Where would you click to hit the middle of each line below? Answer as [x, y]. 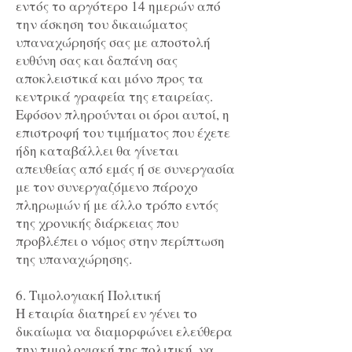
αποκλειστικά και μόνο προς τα [110, 79]
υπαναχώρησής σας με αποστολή [113, 42]
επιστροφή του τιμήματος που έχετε [123, 133]
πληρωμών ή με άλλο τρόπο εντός [117, 205]
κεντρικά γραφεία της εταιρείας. [114, 97]
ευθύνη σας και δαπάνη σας [97, 60]
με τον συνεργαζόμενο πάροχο [107, 187]
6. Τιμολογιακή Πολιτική [88, 295]
